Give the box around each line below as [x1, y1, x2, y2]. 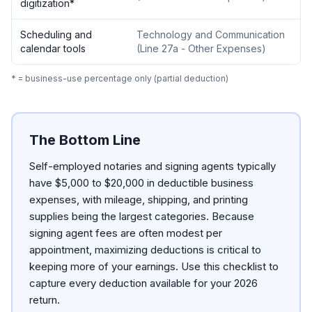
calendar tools [20, 42, 86, 54]
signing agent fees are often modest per [29, 226, 222, 240]
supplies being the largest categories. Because [29, 210, 254, 223]
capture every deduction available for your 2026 [29, 276, 258, 290]
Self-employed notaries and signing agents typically [29, 159, 276, 173]
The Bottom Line [29, 132, 141, 148]
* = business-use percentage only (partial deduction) [11, 73, 228, 84]
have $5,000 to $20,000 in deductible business [29, 176, 253, 189]
